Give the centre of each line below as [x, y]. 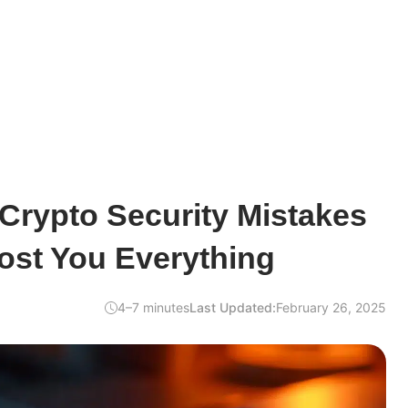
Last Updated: [233, 307]
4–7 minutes [153, 307]
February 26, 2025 [331, 307]
